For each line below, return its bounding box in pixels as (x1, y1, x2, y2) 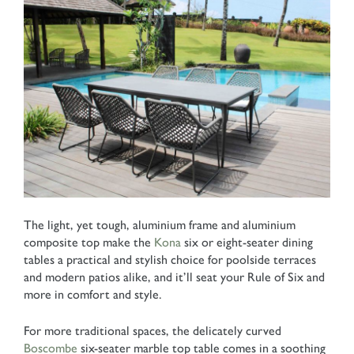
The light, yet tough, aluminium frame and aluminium (24, 217, 296, 232)
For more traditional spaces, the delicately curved (24, 322, 281, 338)
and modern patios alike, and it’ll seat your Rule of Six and (24, 269, 325, 284)
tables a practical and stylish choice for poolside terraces (24, 251, 316, 267)
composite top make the (24, 234, 154, 250)
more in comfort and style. (24, 286, 162, 302)
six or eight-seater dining (181, 234, 313, 250)
